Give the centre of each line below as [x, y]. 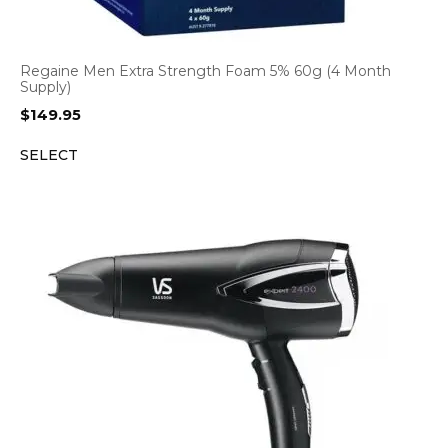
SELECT [49, 155]
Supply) [45, 87]
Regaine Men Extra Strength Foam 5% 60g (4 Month [205, 71]
